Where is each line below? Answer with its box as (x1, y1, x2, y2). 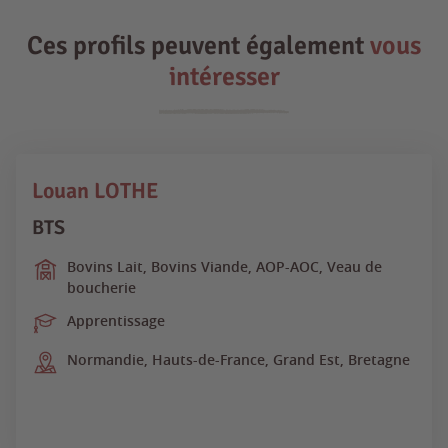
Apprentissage (67, 310, 165, 330)
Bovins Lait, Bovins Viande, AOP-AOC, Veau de (67, 256, 382, 276)
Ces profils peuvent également (27, 29, 370, 62)
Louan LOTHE (32, 176, 159, 204)
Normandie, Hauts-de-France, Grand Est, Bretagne (67, 349, 410, 369)
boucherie (67, 277, 136, 297)
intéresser (168, 60, 280, 93)
